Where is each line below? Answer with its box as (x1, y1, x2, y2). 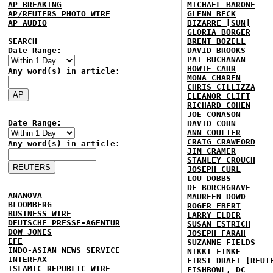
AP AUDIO (8, 18, 47, 27)
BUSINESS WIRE (8, 209, 71, 218)
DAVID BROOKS (187, 46, 246, 55)
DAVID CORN (187, 119, 236, 128)
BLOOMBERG (8, 200, 52, 209)
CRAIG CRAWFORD (187, 137, 255, 146)
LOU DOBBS (187, 174, 231, 183)
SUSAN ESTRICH (187, 219, 250, 229)
